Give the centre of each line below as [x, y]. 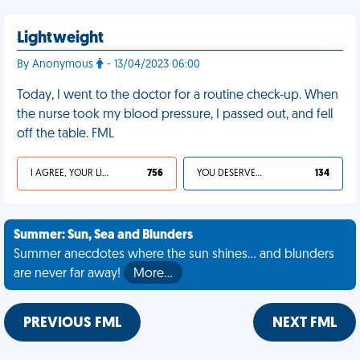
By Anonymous [57, 65]
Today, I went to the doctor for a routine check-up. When [178, 96]
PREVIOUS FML [72, 323]
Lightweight [60, 39]
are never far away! [69, 274]
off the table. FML [65, 134]
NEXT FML [305, 323]
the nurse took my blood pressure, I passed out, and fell [175, 115]
